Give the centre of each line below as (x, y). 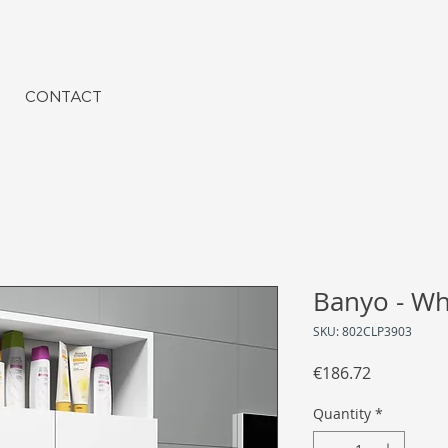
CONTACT (63, 96)
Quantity (342, 414)
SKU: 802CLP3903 (362, 331)
